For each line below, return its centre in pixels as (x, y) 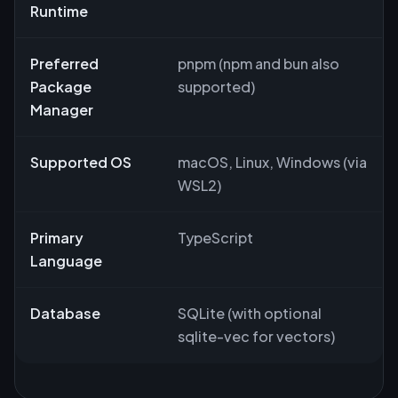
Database (65, 313)
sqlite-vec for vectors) (256, 336)
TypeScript (215, 237)
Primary (57, 237)
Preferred (64, 63)
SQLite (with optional (250, 313)
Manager (62, 109)
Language (66, 260)
